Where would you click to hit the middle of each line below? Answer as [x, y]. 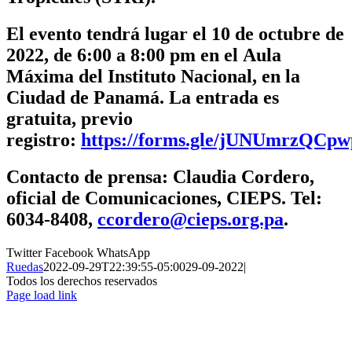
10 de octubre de [278, 34]
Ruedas [25, 266]
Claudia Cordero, [244, 176]
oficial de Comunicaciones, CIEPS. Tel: [164, 198]
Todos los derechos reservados [82, 280]
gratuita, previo [70, 119]
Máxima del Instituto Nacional [129, 77]
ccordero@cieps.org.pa [191, 219]
